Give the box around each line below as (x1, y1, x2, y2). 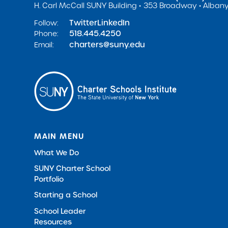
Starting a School (34, 190, 98, 201)
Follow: (34, 18, 59, 28)
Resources (34, 216, 72, 227)
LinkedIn (97, 17, 130, 28)
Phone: (34, 28, 59, 39)
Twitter (69, 17, 97, 28)
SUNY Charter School (34, 163, 111, 174)
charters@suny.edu (69, 39, 145, 50)
